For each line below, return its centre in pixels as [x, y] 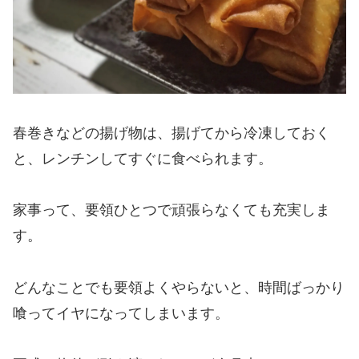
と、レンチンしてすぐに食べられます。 [143, 158]
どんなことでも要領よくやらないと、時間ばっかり [179, 287]
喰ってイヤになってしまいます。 [121, 313]
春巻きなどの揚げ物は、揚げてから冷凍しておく [171, 133]
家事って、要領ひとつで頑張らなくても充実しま [171, 210]
